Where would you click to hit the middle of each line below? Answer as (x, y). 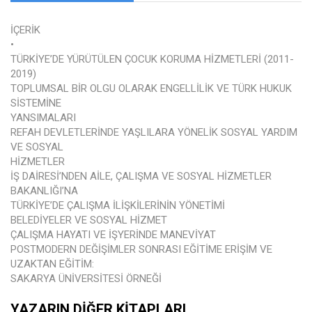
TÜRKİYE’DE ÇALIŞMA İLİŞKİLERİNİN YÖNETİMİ (118, 205)
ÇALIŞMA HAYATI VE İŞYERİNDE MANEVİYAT (113, 235)
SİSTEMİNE (36, 103)
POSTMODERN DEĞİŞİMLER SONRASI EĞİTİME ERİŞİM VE (141, 249)
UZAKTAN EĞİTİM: (52, 264)
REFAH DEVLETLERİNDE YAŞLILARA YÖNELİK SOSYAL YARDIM (154, 132)
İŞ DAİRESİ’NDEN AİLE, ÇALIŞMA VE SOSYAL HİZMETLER (141, 176)
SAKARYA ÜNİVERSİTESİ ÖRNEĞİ (86, 279)
